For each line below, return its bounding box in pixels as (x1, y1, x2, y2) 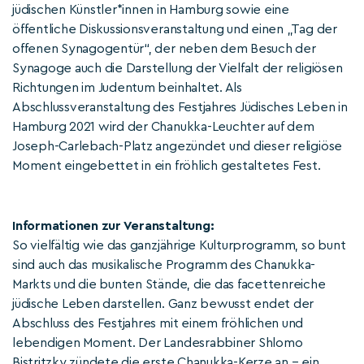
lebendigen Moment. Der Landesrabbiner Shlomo (12, 336, 303, 349)
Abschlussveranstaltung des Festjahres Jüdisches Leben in (12, 101, 348, 114)
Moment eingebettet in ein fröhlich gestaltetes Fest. (12, 159, 321, 172)
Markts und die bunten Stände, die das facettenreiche (12, 278, 326, 291)
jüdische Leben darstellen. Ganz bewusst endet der (12, 297, 314, 310)
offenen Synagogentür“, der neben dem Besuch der (12, 42, 316, 55)
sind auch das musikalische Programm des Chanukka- (12, 258, 316, 271)
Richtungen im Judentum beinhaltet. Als (12, 81, 242, 94)
